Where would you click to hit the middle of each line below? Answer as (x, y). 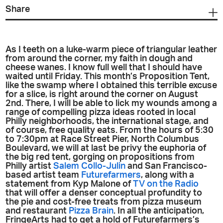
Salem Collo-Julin (90, 166)
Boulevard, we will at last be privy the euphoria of (106, 148)
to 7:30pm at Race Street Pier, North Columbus (103, 139)
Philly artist (30, 166)
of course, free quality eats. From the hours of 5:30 (110, 130)
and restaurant (37, 211)
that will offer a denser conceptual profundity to (104, 193)
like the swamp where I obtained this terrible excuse (111, 86)
